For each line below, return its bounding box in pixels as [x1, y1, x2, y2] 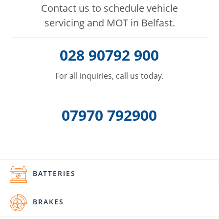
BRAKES [33, 197, 64, 207]
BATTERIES [33, 169, 76, 178]
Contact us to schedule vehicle [41, 1, 178, 15]
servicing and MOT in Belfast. [44, 16, 175, 30]
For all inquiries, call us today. [55, 70, 164, 81]
